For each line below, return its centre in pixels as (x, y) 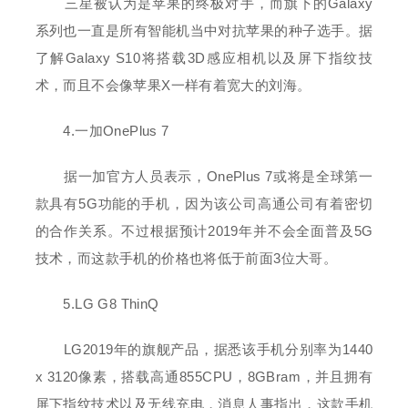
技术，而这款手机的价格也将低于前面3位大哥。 (186, 258)
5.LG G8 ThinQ (97, 304)
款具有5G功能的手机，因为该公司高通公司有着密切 (204, 204)
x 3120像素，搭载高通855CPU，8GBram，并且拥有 (204, 377)
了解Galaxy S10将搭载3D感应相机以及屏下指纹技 (204, 58)
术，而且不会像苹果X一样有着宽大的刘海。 (173, 85)
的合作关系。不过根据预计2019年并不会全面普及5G (204, 231)
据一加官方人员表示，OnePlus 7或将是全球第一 (204, 176)
